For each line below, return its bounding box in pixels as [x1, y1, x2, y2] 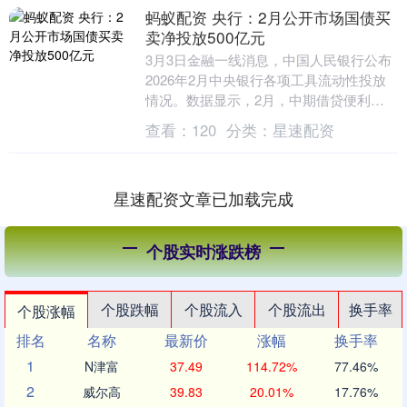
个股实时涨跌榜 [146, 240, 261, 264]
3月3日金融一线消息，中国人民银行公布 [144, 50, 392, 70]
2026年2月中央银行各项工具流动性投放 [144, 70, 386, 90]
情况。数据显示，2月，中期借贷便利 [144, 90, 371, 110]
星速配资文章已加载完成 [114, 186, 293, 211]
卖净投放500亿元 [144, 25, 265, 49]
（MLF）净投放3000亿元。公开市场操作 [144, 110, 392, 130]
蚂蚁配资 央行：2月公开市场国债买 [144, 5, 391, 29]
